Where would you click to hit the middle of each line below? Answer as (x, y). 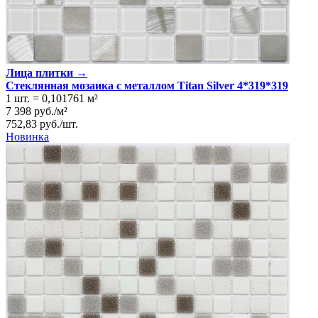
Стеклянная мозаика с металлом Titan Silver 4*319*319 (147, 86)
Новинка (27, 137)
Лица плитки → (46, 73)
